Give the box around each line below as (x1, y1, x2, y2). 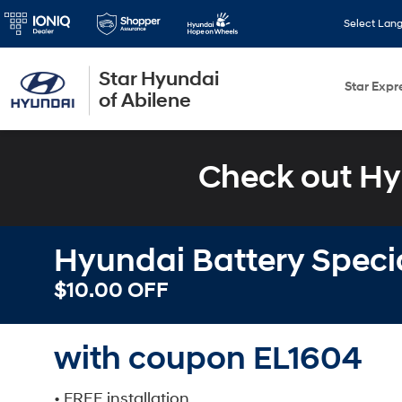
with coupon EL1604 (54, 339, 363, 379)
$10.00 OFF (54, 277, 169, 304)
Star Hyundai (99, 66, 219, 92)
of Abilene (99, 88, 191, 113)
